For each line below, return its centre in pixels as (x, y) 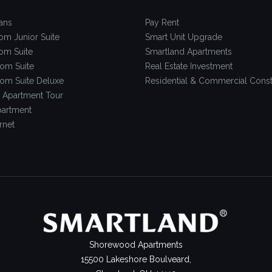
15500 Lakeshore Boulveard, (136, 259)
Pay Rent (162, 22)
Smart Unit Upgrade (184, 37)
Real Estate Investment (189, 66)
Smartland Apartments (189, 51)
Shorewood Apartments (136, 244)
